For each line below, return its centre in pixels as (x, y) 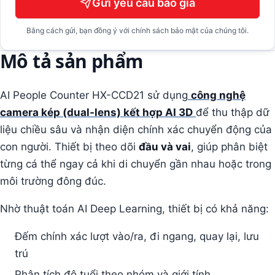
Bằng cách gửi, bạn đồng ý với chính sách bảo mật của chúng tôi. (137, 31)
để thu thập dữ (233, 113)
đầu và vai (165, 147)
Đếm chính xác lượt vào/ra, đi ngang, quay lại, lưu (137, 237)
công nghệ (218, 95)
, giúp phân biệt (229, 147)
